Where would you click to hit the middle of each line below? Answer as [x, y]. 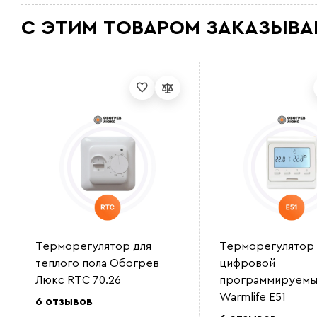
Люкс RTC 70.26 [78, 280]
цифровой [247, 263]
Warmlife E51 [252, 297]
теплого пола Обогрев [97, 263]
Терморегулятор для [93, 246]
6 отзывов [64, 301]
